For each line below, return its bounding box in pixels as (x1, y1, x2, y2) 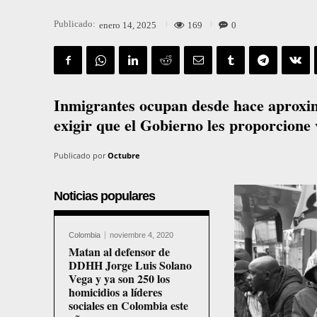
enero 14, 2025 (99, 19, 156, 30)
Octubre (108, 150, 140, 161)
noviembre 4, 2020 (110, 231, 173, 240)
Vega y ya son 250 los (69, 270, 170, 287)
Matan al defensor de (69, 243, 170, 260)
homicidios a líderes (69, 284, 162, 301)
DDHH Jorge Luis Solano (69, 257, 192, 274)
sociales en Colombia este (69, 297, 188, 314)
